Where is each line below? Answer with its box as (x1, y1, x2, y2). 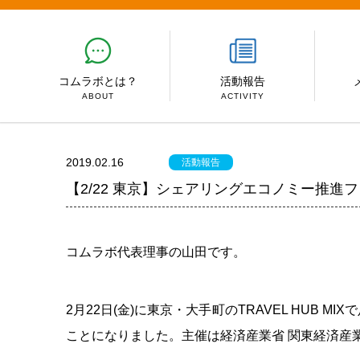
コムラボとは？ (58, 75, 137, 88)
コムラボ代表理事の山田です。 (66, 245, 246, 259)
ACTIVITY (220, 92, 264, 100)
